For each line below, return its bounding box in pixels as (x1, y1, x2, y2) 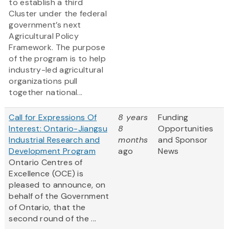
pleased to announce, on (9, 179, 106, 191)
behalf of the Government (9, 191, 109, 202)
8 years (118, 112, 148, 123)
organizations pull (9, 76, 78, 87)
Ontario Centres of (9, 157, 83, 168)
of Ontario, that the (9, 202, 86, 213)
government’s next (9, 19, 81, 31)
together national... (9, 87, 83, 98)
